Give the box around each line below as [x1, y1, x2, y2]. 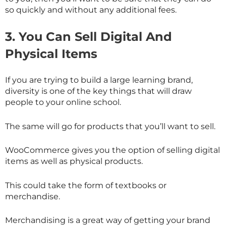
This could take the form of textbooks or [5, 180, 166, 190]
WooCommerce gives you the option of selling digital [5, 145, 220, 155]
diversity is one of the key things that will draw [5, 86, 192, 96]
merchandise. [5, 191, 60, 201]
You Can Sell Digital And [19, 29, 172, 44]
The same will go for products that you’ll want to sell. [5, 121, 215, 131]
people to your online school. [5, 97, 121, 107]
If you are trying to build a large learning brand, [5, 75, 193, 85]
